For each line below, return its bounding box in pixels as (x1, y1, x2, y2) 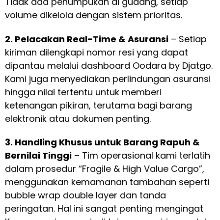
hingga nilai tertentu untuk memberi (5, 85, 162, 98)
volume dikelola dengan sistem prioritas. (5, 9, 182, 22)
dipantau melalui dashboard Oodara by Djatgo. (5, 59, 213, 72)
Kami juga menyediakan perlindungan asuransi (5, 72, 211, 85)
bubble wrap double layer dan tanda (5, 189, 166, 202)
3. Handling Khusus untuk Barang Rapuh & (5, 136, 200, 149)
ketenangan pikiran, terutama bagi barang (5, 99, 192, 111)
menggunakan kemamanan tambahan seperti (5, 176, 209, 189)
